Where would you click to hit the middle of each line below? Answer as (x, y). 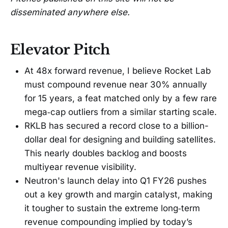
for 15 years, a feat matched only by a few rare (121, 98)
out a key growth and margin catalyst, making (118, 195)
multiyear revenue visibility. (80, 167)
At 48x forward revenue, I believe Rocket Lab (118, 71)
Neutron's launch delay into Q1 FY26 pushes (116, 181)
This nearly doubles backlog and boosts (106, 153)
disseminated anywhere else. (70, 12)
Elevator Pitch (60, 49)
